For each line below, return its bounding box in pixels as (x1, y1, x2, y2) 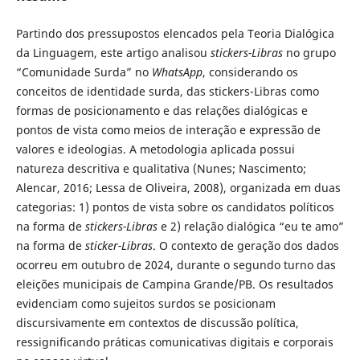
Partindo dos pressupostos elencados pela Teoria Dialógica (15, 25, 334, 41)
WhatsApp (151, 63, 202, 80)
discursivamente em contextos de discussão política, (15, 314, 299, 330)
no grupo (282, 44, 336, 60)
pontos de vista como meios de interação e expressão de (15, 121, 321, 137)
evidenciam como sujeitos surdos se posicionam (15, 295, 276, 311)
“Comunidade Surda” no (15, 63, 152, 80)
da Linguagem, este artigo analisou (15, 44, 211, 60)
